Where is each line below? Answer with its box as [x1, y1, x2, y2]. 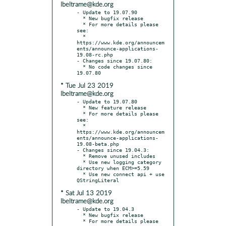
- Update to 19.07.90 [77, 9, 137, 15]
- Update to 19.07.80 [77, 98, 137, 104]
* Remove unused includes [77, 152, 83, 159]
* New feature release [77, 104, 83, 110]
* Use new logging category [77, 158, 83, 165]
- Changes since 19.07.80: [77, 57, 152, 64]
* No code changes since [77, 63, 83, 70]
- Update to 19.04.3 [77, 205, 134, 212]
